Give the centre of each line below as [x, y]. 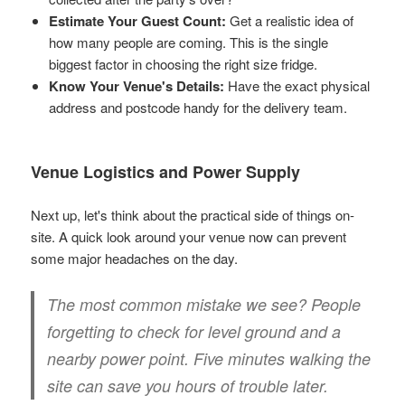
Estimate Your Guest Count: [138, 20]
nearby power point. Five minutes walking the [209, 358]
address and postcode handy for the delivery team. [198, 107]
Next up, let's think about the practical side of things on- [193, 214]
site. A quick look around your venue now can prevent [189, 236]
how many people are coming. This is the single [189, 42]
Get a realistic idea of [290, 20]
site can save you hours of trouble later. [188, 385]
